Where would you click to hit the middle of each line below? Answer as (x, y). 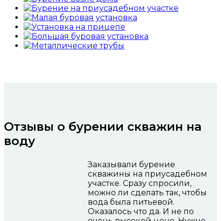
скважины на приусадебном (147, 174)
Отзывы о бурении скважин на (103, 127)
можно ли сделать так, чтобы (147, 193)
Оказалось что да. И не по (141, 212)
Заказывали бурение (131, 165)
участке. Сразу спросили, (140, 184)
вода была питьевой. (131, 202)
